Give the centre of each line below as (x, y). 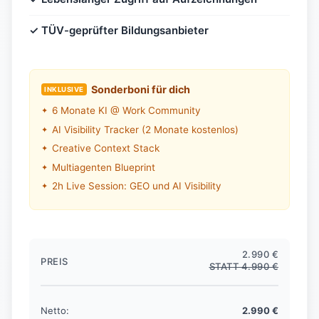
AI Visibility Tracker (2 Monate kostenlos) (145, 129)
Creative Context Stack (106, 148)
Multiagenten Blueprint (104, 167)
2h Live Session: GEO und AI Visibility (137, 186)
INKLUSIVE (64, 89)
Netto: (55, 310)
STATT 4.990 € (244, 266)
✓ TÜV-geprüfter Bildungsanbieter (119, 31)
